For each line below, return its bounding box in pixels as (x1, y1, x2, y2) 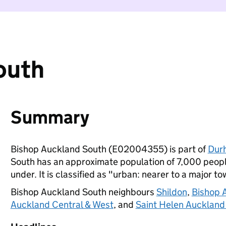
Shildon (156, 186, 187, 198)
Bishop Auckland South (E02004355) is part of (10, 143, 208, 155)
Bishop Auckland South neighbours (10, 186, 156, 198)
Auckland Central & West (10, 199, 114, 210)
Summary (10, 106, 89, 129)
